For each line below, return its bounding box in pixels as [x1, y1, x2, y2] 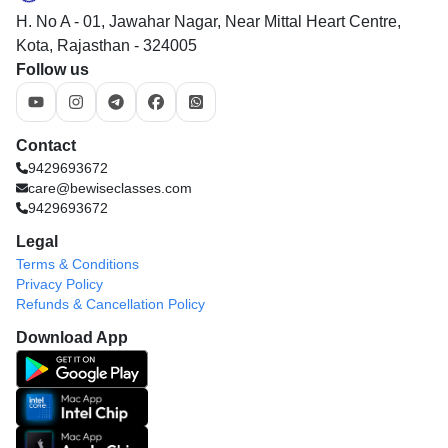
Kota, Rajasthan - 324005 [16, 36, 197, 54]
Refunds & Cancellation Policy [16, 295, 205, 312]
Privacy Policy [16, 275, 103, 292]
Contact [16, 136, 76, 154]
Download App [16, 328, 128, 346]
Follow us [16, 60, 89, 78]
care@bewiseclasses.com [28, 179, 193, 196]
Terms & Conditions [16, 255, 139, 272]
